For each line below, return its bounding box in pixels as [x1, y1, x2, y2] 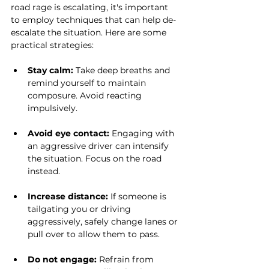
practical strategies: [11, 40, 94, 50]
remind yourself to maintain [28, 77, 148, 88]
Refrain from [97, 254, 156, 265]
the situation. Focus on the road [28, 153, 164, 164]
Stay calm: [28, 65, 73, 76]
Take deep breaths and [73, 65, 172, 76]
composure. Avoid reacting [28, 90, 144, 101]
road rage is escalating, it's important [11, 2, 171, 13]
